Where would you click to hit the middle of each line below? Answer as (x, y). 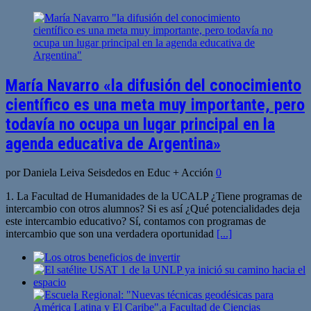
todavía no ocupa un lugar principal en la (140, 124)
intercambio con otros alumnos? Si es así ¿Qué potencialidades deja (153, 209)
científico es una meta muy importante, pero (155, 104)
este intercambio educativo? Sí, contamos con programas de (136, 221)
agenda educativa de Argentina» (113, 143)
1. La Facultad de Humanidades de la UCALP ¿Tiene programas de (154, 196)
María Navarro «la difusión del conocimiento (153, 85)
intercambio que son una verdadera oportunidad (111, 234)
